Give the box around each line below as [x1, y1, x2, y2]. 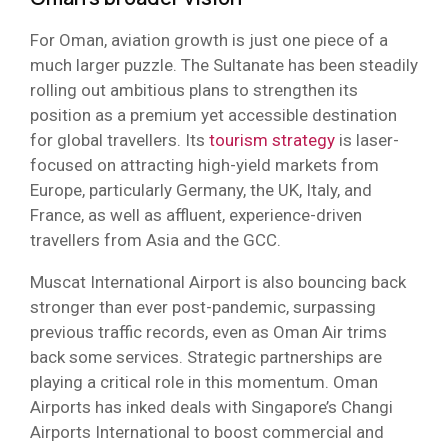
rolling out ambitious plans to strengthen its [30, 79, 358, 100]
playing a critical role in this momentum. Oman [30, 371, 378, 392]
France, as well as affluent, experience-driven [30, 204, 362, 225]
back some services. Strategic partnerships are [30, 346, 382, 367]
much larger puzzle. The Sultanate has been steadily [30, 54, 418, 75]
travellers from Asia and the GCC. [30, 229, 281, 250]
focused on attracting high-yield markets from [30, 154, 379, 175]
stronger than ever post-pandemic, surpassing [30, 296, 376, 317]
